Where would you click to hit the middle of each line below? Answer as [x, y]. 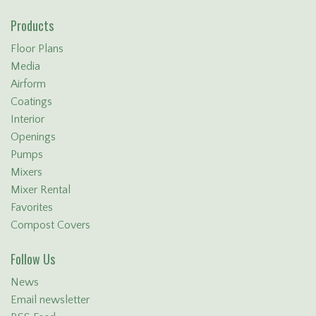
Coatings [31, 101]
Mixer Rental [41, 189]
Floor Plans [37, 48]
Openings [33, 136]
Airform [28, 84]
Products [32, 25]
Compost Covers [50, 225]
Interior [28, 119]
